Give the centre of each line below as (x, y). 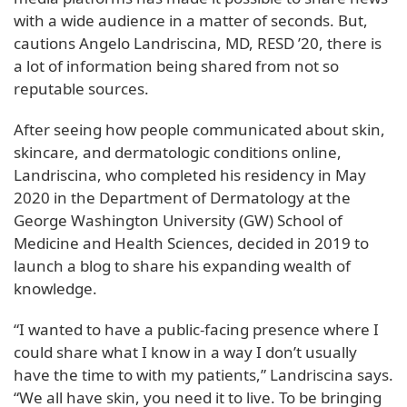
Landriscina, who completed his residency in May (190, 175)
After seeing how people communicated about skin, (199, 130)
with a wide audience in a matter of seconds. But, (191, 21)
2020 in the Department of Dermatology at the (182, 198)
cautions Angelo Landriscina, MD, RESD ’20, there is (198, 44)
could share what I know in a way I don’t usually (185, 352)
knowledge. (55, 289)
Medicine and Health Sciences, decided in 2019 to (191, 243)
